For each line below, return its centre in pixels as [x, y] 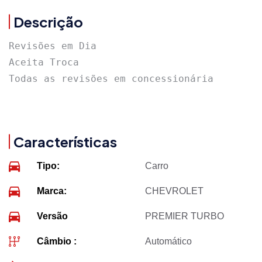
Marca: [52, 191]
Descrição [48, 21]
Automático [169, 241]
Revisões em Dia [53, 46]
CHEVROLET [175, 191]
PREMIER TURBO [185, 216]
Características [65, 141]
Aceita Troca [44, 62]
